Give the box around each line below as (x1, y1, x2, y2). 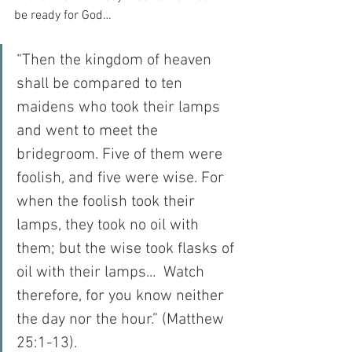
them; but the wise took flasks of (16, 239, 238, 258)
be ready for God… (14, 7, 112, 24)
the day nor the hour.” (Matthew (16, 310, 228, 329)
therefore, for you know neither (16, 286, 228, 306)
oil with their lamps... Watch (16, 262, 208, 282)
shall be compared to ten (16, 74, 186, 93)
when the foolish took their (16, 192, 199, 211)
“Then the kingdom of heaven (16, 50, 215, 70)
